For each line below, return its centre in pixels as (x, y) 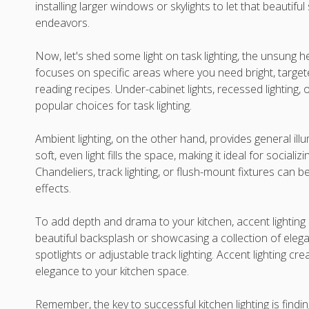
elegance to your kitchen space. (112, 271)
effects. (53, 188)
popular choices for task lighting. (114, 106)
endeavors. (63, 23)
